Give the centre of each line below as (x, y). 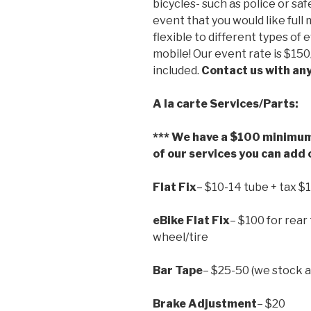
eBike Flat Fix (191, 221)
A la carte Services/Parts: (227, 104)
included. (177, 71)
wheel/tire (180, 237)
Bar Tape (178, 271)
